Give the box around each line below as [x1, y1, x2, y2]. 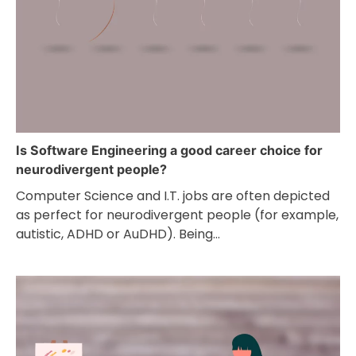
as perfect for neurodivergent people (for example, [16, 206, 339, 225]
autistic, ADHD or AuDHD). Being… [16, 225, 220, 244]
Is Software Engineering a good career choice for [16, 142, 323, 159]
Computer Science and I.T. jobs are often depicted [16, 187, 330, 206]
